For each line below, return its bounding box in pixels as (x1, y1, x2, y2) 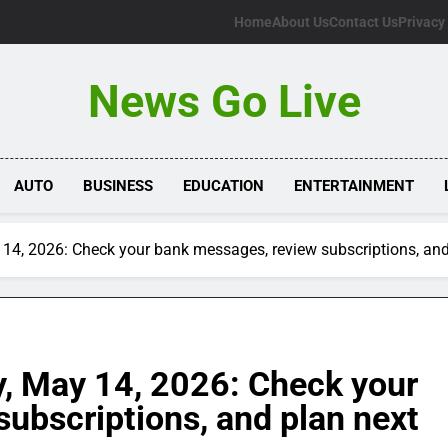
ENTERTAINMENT (294, 177, 415, 195)
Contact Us (329, 14, 398, 30)
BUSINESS (83, 177, 154, 195)
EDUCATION (183, 177, 265, 195)
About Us (272, 14, 329, 30)
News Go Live (87, 75, 361, 128)
